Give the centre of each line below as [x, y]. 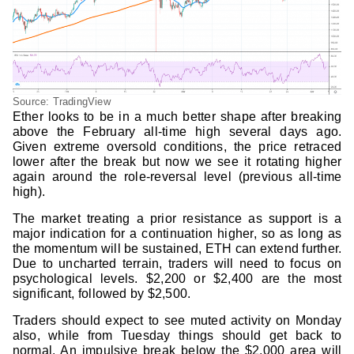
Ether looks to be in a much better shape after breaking [177, 117]
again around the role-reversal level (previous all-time [177, 177]
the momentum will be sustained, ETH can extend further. [177, 249]
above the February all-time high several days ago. [177, 132]
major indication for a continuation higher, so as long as [177, 234]
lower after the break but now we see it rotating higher [177, 162]
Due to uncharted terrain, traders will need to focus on [177, 264]
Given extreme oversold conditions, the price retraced [177, 147]
